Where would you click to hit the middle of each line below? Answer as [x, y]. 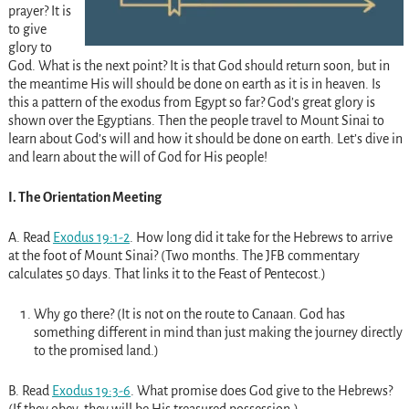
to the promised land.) [96, 350]
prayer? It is [39, 10]
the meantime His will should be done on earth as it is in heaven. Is [194, 84]
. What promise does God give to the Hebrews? [261, 390]
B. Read [30, 390]
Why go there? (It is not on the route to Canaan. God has [189, 314]
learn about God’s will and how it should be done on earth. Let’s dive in [205, 138]
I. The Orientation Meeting [84, 197]
